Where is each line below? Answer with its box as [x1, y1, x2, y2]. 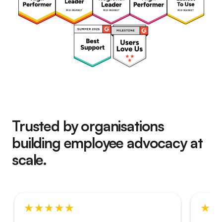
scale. [12, 150, 47, 168]
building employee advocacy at [12, 133, 203, 152]
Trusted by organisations [12, 116, 165, 135]
